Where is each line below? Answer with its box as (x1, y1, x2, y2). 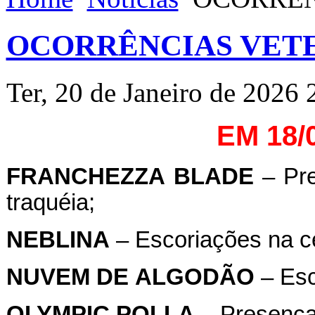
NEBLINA (6, 226, 110, 252)
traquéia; (6, 189, 95, 215)
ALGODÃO (134, 264, 255, 290)
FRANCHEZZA (6, 163, 165, 189)
